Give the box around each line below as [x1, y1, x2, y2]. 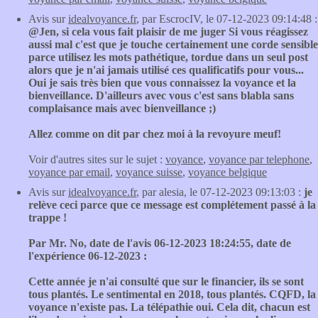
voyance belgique [188, 166, 267, 178]
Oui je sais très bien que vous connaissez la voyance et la [28, 77, 296, 89]
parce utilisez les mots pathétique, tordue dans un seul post [28, 51, 308, 63]
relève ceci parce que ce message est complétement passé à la [28, 199, 316, 211]
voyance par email [28, 166, 110, 178]
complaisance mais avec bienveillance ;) [28, 102, 216, 114]
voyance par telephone [209, 153, 309, 165]
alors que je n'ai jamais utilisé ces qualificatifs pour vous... [28, 64, 304, 76]
